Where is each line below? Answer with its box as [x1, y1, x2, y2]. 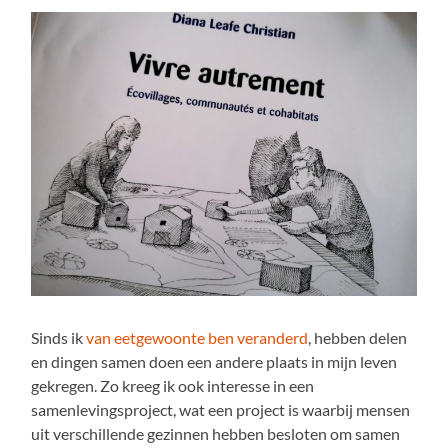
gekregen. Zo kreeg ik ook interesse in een [31, 375, 315, 395]
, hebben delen [308, 327, 408, 347]
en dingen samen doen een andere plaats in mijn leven [31, 351, 398, 371]
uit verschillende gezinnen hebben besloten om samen [31, 423, 401, 443]
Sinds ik [31, 327, 87, 347]
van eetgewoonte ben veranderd [86, 327, 309, 347]
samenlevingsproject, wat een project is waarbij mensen [31, 399, 411, 419]
